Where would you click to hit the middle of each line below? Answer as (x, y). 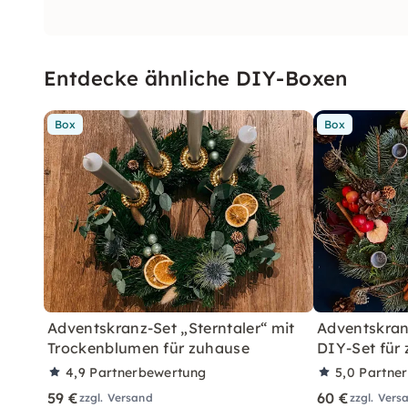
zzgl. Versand (116, 398)
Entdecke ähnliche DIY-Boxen (196, 78)
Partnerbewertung (148, 372)
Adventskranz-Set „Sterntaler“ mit (171, 328)
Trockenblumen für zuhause (149, 348)
